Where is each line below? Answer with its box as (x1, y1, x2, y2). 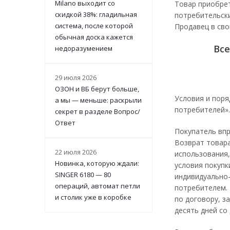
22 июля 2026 (55, 147, 97, 157)
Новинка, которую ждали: (55, 159, 139, 168)
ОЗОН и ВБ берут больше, (55, 84, 139, 93)
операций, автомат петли (55, 181, 140, 190)
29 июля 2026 (55, 73, 97, 82)
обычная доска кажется (55, 32, 133, 42)
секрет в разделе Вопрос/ (55, 107, 140, 116)
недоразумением (55, 44, 112, 53)
